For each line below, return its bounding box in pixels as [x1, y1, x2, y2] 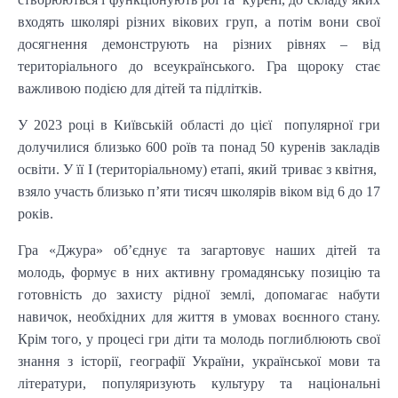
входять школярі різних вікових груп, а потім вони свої [18, 13, 380, 29]
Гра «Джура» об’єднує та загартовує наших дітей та [18, 242, 380, 258]
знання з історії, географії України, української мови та [18, 353, 380, 369]
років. [18, 205, 60, 221]
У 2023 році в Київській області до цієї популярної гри [18, 116, 380, 132]
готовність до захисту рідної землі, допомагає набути [18, 286, 380, 302]
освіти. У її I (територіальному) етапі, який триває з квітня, [18, 161, 380, 177]
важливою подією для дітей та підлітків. [18, 80, 262, 96]
